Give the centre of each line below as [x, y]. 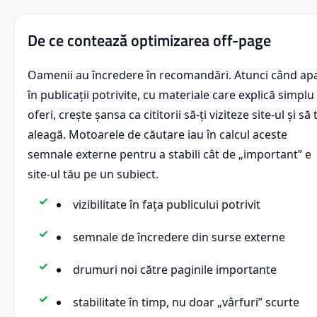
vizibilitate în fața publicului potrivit [167, 205]
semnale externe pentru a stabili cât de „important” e [169, 155]
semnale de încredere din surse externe [179, 237]
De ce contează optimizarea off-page [149, 41]
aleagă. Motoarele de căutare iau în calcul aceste [157, 135]
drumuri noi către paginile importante [175, 270]
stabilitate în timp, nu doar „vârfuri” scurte [186, 302]
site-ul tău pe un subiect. [93, 174]
